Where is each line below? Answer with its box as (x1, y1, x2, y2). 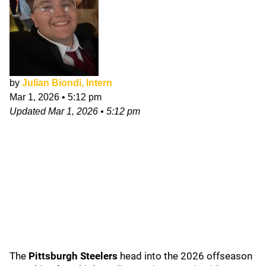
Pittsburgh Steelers (28, 250, 118, 262)
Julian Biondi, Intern (22, 78, 112, 88)
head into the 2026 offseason (118, 250, 252, 262)
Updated (9, 106, 48, 116)
